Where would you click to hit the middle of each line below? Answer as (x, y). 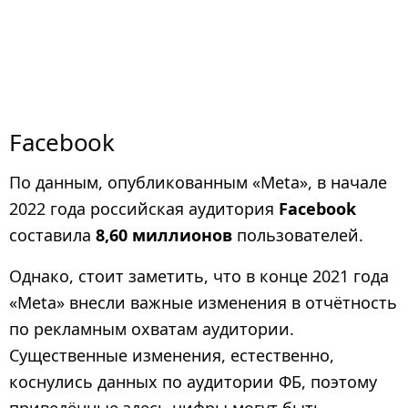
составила (52, 235)
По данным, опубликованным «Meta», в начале (198, 182)
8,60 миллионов (164, 235)
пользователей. (298, 235)
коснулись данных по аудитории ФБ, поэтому (193, 382)
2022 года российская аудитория (144, 208)
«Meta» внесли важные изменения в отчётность (203, 302)
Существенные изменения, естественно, (172, 355)
